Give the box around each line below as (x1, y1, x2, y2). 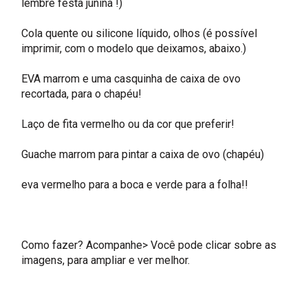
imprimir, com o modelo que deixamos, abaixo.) (21, 42, 247, 56)
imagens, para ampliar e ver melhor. (21, 254, 190, 267)
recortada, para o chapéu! (21, 87, 142, 101)
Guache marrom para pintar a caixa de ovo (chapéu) (21, 148, 265, 162)
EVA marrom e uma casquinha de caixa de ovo (21, 72, 241, 86)
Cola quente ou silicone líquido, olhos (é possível (21, 27, 258, 41)
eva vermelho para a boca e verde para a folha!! (21, 178, 249, 192)
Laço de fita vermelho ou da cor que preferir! (21, 118, 235, 131)
